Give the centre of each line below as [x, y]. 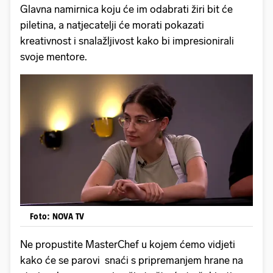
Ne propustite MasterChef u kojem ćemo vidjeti [128, 245]
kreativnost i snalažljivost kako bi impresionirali [127, 41]
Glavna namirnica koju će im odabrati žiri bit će [126, 9]
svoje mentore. [54, 56]
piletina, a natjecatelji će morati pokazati [112, 25]
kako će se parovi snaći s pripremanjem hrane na [132, 261]
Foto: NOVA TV [57, 216]
